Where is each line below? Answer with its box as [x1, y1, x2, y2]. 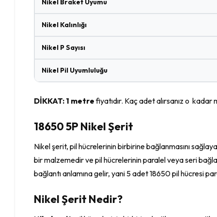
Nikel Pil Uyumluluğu [42, 65, 108, 75]
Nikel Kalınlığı [42, 20, 87, 29]
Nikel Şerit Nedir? [34, 192, 123, 206]
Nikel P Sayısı [42, 43, 86, 52]
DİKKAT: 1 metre [34, 95, 95, 106]
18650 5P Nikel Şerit [34, 119, 134, 133]
